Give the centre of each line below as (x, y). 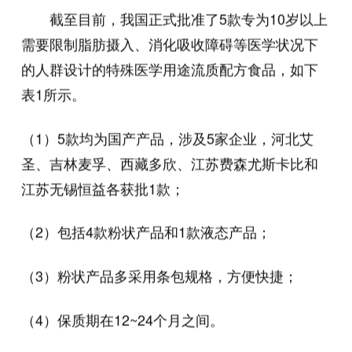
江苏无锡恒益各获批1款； (103, 188)
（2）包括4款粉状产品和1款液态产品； (146, 231)
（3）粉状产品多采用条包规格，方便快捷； (159, 275)
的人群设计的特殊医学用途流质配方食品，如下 (169, 69)
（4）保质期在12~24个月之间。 (122, 319)
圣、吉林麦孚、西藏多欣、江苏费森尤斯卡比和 (169, 163)
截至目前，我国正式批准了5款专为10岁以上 (188, 18)
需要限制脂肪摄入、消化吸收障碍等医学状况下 (169, 44)
